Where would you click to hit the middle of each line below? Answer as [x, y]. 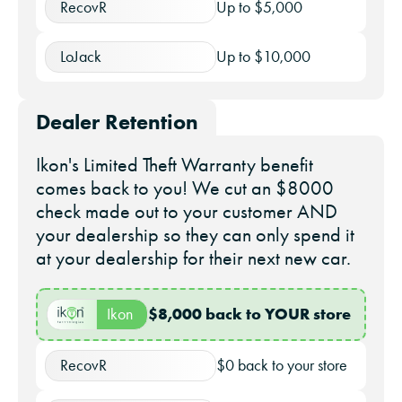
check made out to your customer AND [187, 212]
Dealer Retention [117, 122]
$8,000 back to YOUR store [249, 315]
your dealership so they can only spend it [195, 235]
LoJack [81, 57]
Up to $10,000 [263, 57]
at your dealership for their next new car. [193, 258]
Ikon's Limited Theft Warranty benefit [175, 165]
